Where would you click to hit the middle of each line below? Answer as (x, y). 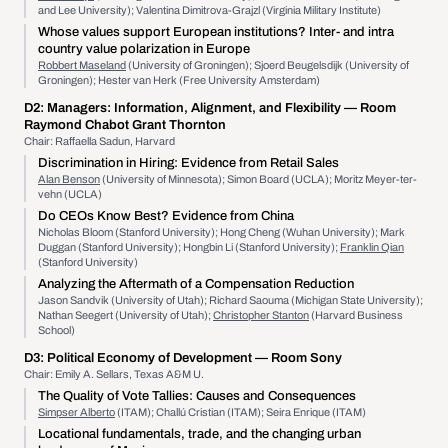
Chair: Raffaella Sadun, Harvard (99, 141)
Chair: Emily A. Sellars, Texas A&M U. (114, 374)
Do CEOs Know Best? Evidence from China (166, 216)
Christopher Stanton (261, 315)
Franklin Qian (372, 247)
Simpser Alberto (76, 412)
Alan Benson (69, 179)
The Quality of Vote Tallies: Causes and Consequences (197, 396)
